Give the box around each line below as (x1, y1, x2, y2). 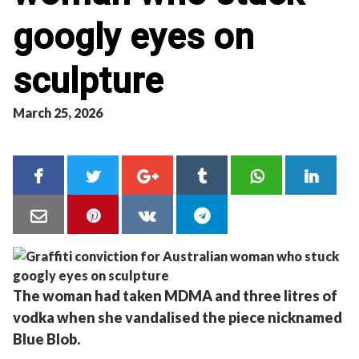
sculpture (13, 60, 163, 102)
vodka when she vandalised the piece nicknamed (13, 308, 342, 326)
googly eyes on (13, 16, 254, 58)
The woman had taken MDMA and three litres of (13, 286, 337, 305)
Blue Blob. (13, 329, 80, 348)
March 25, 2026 (13, 105, 103, 120)
